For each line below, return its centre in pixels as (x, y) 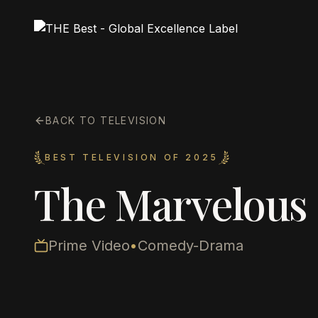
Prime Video (89, 246)
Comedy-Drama (191, 246)
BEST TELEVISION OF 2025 (132, 157)
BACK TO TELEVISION (106, 120)
